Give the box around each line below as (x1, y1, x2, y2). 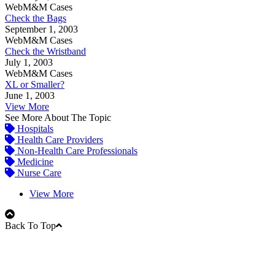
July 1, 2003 (5, 56, 53, 68)
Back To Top (5, 220, 56, 231)
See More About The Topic (5, 112, 111, 123)
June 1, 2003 (5, 90, 55, 101)
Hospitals (15, 123, 53, 134)
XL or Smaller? (5, 79, 64, 90)
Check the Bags (5, 12, 66, 23)
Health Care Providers (15, 134, 103, 145)
